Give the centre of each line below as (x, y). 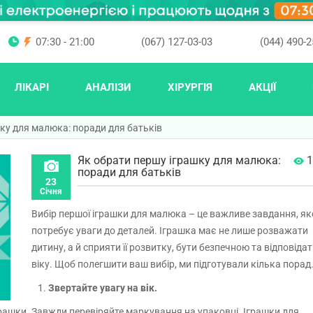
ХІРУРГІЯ (190, 88)
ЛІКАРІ (31, 88)
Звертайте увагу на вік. (102, 288)
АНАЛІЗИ (108, 88)
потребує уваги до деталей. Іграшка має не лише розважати (170, 231)
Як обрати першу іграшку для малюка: (179, 160)
